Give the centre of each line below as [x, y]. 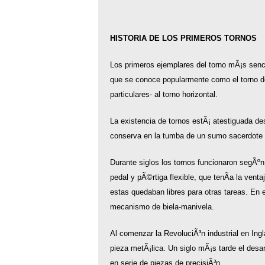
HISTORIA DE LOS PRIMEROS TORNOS [183, 38]
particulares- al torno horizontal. [164, 94]
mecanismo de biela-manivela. [162, 207]
